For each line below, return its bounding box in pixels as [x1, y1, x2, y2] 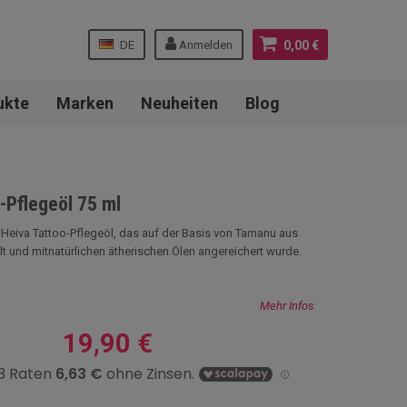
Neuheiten [140, 94, 218, 113]
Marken [55, 94, 114, 113]
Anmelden [179, 38, 233, 52]
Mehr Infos [260, 299, 314, 313]
